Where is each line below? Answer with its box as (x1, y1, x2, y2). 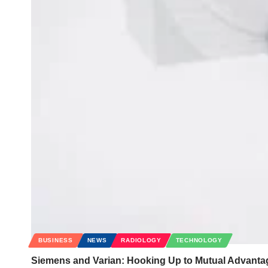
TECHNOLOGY (175, 237, 223, 244)
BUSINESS (38, 237, 73, 244)
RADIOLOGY (121, 237, 162, 244)
